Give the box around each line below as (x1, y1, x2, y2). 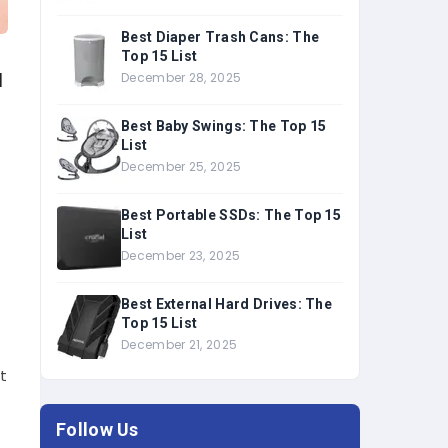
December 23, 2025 (121, 247, 241, 264)
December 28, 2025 (121, 69, 242, 86)
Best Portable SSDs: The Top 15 (121, 207, 341, 223)
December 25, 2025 (121, 158, 242, 175)
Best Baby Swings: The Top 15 (121, 118, 327, 134)
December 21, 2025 (121, 336, 238, 353)
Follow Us (56, 419, 139, 440)
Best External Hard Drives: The (121, 296, 332, 312)
